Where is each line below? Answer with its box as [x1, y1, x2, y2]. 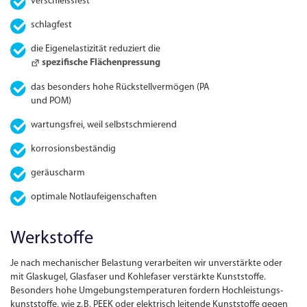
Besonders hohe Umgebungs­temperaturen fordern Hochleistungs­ [10, 286, 284, 297]
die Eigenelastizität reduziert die [31, 44, 161, 55]
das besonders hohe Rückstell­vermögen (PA [31, 82, 210, 93]
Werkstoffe [10, 230, 94, 249]
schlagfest [31, 20, 73, 31]
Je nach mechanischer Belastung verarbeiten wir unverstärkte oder [10, 258, 283, 269]
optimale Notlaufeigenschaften [31, 192, 158, 203]
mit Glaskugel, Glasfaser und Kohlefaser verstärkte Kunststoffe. [10, 272, 267, 283]
